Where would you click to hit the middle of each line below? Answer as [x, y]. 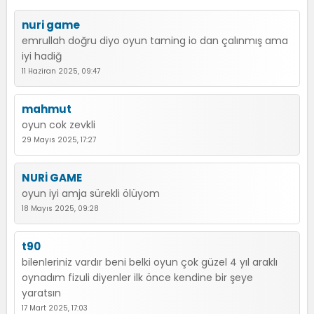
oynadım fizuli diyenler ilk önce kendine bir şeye [137, 278]
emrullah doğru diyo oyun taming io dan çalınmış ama [155, 41]
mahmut [47, 109]
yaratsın [41, 293]
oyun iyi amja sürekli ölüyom [91, 193]
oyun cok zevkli [59, 125]
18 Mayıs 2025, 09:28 [60, 209]
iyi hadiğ [42, 56]
